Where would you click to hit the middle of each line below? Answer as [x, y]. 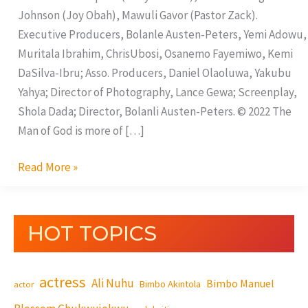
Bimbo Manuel [240, 284]
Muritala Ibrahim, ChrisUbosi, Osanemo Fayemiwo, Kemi [155, 53]
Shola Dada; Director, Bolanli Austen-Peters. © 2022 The [154, 111]
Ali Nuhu [113, 284]
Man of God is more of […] [81, 130]
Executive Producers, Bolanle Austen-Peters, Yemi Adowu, [162, 34]
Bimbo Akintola [170, 284]
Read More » [47, 167]
